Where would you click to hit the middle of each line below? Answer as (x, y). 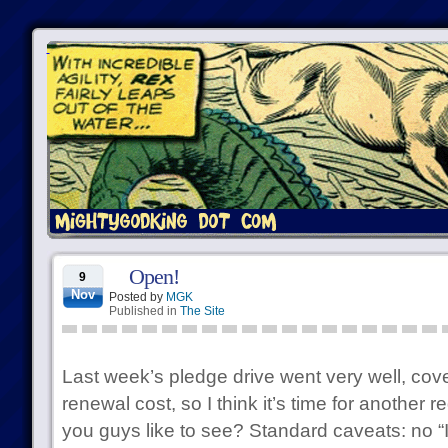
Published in (144, 311)
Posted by (137, 297)
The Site (202, 311)
